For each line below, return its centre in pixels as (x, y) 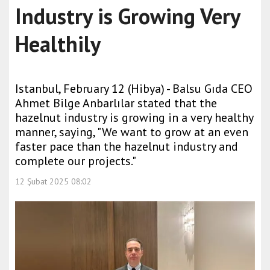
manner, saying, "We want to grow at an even (132, 132)
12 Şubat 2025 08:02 (53, 181)
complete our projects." (76, 161)
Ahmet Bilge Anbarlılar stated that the (116, 103)
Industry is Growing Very (127, 16)
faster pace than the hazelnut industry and (127, 146)
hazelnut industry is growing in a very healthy (134, 118)
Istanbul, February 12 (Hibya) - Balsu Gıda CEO (134, 89)
